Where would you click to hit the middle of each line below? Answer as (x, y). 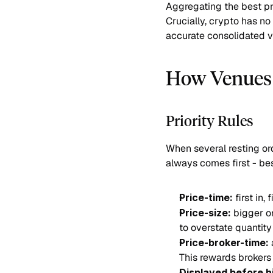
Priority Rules (210, 121)
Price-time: (206, 197)
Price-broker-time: (224, 243)
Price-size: (205, 213)
